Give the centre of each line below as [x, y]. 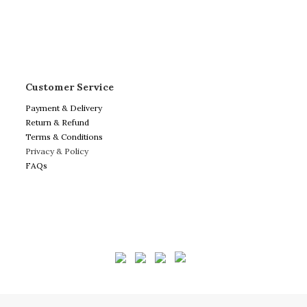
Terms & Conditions [64, 137]
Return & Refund [57, 122]
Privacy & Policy [57, 151]
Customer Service [70, 87]
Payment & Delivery [66, 108]
